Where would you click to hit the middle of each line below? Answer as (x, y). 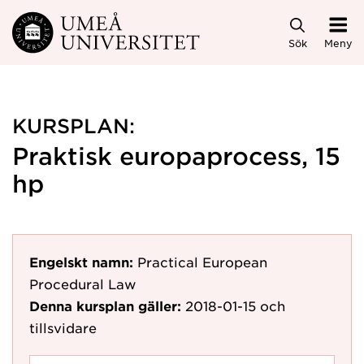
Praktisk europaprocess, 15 (176, 156)
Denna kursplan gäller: (105, 305)
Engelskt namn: (81, 262)
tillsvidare (63, 327)
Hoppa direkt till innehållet (105, 26)
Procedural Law (82, 284)
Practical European (202, 262)
